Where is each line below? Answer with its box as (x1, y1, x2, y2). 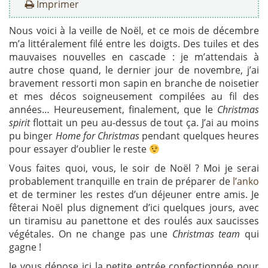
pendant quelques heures (139, 129, 260, 143)
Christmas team (172, 227, 240, 241)
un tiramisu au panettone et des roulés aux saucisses (9, 214, 259, 228)
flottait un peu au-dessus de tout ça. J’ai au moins (30, 116, 259, 130)
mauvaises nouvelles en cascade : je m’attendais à (9, 50, 259, 64)
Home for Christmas (55, 129, 140, 143)
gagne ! (9, 240, 41, 254)
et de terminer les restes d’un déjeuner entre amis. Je (9, 188, 259, 202)
